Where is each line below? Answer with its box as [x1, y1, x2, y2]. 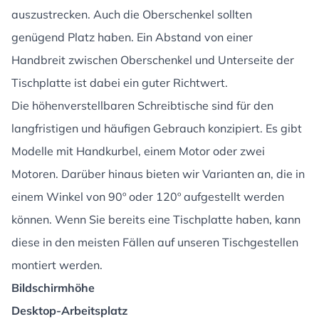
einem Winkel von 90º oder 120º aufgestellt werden [11, 189, 284, 204]
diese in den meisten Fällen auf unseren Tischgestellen [11, 235, 298, 249]
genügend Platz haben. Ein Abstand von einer [11, 30, 253, 44]
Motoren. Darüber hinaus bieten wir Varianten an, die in [11, 167, 305, 181]
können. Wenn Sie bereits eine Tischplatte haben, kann [11, 212, 300, 226]
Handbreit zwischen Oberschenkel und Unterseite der [11, 53, 294, 67]
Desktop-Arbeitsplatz [11, 303, 127, 318]
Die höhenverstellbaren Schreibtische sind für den [11, 98, 273, 113]
